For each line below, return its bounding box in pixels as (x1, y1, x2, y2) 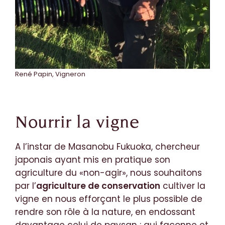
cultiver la (160, 180, 205, 192)
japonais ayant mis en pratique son (15, 154, 170, 166)
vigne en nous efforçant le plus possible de (15, 193, 202, 205)
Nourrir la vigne (15, 111, 139, 132)
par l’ (15, 180, 36, 192)
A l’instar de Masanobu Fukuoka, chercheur (15, 141, 200, 153)
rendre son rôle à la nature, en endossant (15, 206, 195, 218)
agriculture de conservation (36, 180, 160, 192)
